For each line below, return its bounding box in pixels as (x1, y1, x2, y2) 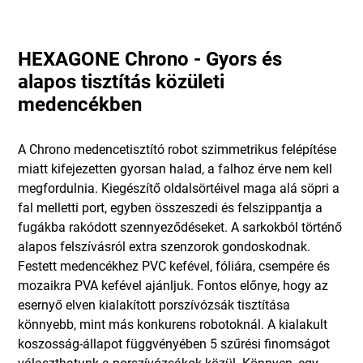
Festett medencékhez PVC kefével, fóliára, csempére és (18, 257, 331, 275)
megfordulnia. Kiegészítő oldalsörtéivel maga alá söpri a (18, 179, 340, 197)
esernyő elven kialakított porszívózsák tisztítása (18, 296, 291, 314)
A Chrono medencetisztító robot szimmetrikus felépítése (18, 140, 337, 158)
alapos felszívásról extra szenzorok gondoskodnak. (18, 237, 311, 255)
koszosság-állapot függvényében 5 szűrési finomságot (18, 335, 331, 352)
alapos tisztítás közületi (18, 68, 225, 95)
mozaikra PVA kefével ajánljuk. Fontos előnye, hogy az (18, 276, 329, 294)
